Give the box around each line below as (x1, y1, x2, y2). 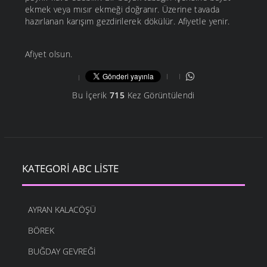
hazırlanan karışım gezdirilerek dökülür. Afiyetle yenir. (25, 15, 230, 27)
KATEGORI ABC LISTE (22, 162, 119, 176)
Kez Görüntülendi (124, 89, 195, 101)
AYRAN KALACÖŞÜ (28, 204, 96, 216)
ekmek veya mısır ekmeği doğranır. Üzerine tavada (25, 4, 220, 15)
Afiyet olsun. (25, 48, 73, 60)
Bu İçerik (72, 89, 110, 101)
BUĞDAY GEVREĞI (28, 246, 96, 257)
